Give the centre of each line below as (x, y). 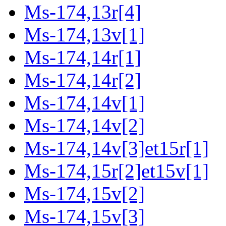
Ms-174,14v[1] (84, 103)
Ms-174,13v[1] (84, 35)
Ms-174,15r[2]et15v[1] (117, 171)
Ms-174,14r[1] (83, 58)
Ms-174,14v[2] (84, 126)
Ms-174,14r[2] (83, 80)
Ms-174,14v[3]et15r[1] (117, 148)
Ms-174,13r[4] (83, 12)
